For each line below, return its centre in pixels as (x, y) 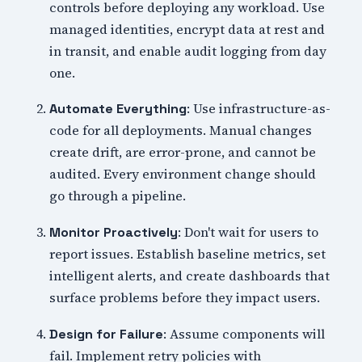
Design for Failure (107, 334)
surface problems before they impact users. (185, 297)
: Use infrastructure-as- (259, 109)
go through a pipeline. (118, 196)
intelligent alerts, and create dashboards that (190, 275)
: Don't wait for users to (248, 232)
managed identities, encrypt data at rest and (187, 29)
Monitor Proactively (114, 232)
